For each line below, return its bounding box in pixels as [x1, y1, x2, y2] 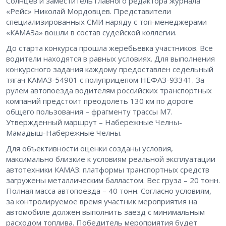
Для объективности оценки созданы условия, [6, 143, 173, 154]
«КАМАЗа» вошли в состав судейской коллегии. [6, 27, 179, 38]
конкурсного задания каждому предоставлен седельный [6, 64, 213, 75]
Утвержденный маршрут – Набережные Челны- [6, 117, 182, 128]
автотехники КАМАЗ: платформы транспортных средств [6, 164, 209, 175]
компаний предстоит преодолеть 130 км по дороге [6, 96, 193, 106]
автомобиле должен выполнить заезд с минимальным [6, 207, 205, 217]
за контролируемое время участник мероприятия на [6, 196, 197, 207]
